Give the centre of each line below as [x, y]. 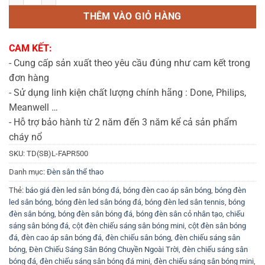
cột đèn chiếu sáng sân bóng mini [128, 226]
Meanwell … [33, 108]
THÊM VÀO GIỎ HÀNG [132, 17]
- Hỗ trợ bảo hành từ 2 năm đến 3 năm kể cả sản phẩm [123, 122]
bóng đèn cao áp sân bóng [167, 190]
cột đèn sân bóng [217, 226]
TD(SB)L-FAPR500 [57, 154]
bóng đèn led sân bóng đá [98, 202]
